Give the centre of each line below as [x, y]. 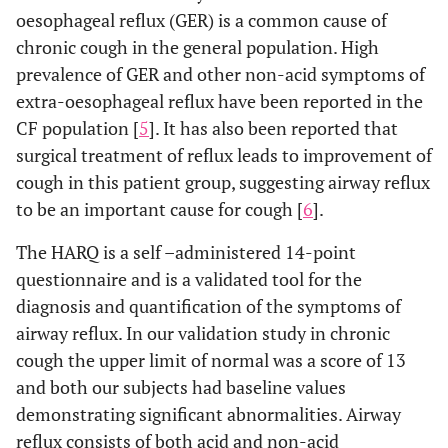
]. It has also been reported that [273, 127]
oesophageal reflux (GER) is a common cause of [201, 19]
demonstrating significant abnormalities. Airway [208, 413]
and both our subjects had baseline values [181, 386]
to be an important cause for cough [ [159, 208]
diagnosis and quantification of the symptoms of [208, 305]
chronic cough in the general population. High [197, 46]
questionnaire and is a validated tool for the [189, 278]
